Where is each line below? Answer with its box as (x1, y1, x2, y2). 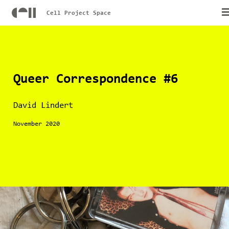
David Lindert (13, 101, 73, 110)
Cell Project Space (46, 10, 111, 16)
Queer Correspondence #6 (13, 73, 178, 86)
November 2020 (13, 121, 60, 127)
